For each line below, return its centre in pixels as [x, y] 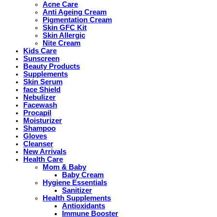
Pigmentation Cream [77, 20]
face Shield [42, 89]
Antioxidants [84, 206]
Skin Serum [43, 82]
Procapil [37, 113]
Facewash [40, 105]
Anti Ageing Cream [75, 12]
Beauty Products [52, 66]
